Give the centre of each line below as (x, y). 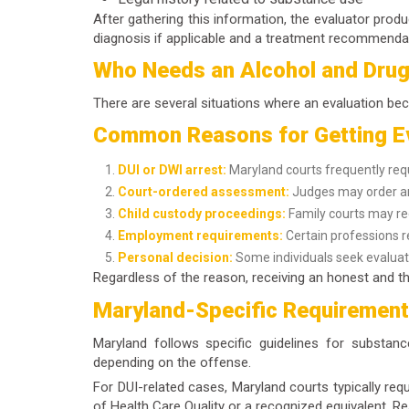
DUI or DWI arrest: (172, 170)
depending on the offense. (172, 362)
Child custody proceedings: (202, 214)
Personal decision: (175, 258)
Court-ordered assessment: (204, 192)
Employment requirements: (200, 236)
